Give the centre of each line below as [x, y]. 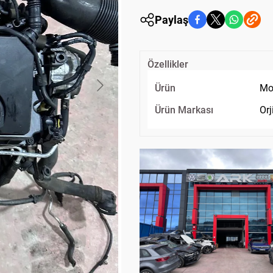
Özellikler [168, 65]
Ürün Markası [184, 110]
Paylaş [172, 19]
